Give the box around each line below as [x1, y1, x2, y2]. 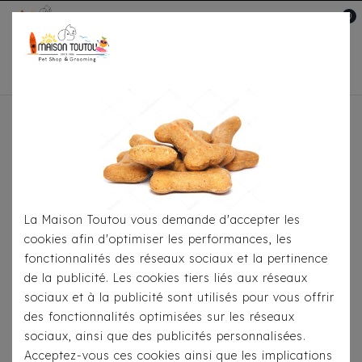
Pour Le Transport [125, 120, 230, 136]
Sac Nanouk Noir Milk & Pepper [128, 135, 313, 150]
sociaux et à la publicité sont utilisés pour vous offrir [24, 290, 335, 305]
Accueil [61, 120, 103, 136]
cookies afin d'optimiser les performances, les [24, 232, 293, 246]
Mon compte [247, 17, 317, 32]
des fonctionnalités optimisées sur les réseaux [24, 309, 295, 324]
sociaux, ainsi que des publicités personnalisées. [24, 329, 306, 343]
